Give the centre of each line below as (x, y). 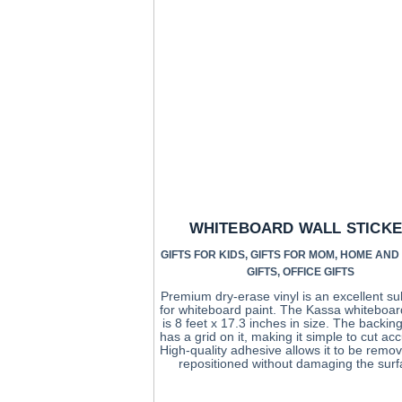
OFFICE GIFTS (319, 271)
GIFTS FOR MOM (293, 254)
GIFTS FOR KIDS (203, 254)
